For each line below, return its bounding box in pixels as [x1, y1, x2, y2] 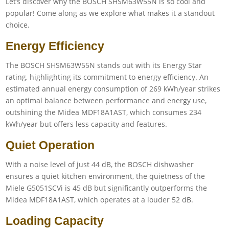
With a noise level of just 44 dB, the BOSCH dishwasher [6, 159, 194, 169]
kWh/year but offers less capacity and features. [6, 119, 168, 129]
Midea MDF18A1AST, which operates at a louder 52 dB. [6, 194, 194, 204]
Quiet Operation [6, 138, 95, 152]
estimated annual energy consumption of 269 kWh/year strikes [6, 83, 221, 94]
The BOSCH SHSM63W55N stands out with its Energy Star [6, 60, 202, 70]
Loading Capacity [6, 214, 104, 227]
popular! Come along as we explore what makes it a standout [6, 8, 215, 18]
